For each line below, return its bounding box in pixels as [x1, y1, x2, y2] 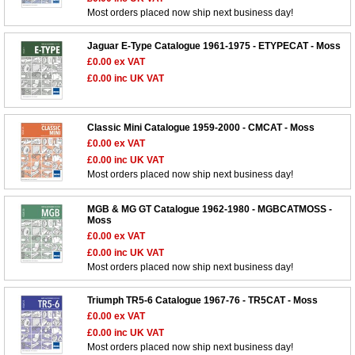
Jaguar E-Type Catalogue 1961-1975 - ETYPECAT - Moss [87, 40, 341, 52]
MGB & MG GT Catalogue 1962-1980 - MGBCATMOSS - [87, 204, 332, 216]
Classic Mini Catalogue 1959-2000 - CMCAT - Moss [87, 122, 315, 134]
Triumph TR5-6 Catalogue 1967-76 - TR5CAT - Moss [87, 295, 318, 307]
